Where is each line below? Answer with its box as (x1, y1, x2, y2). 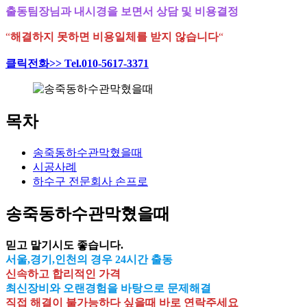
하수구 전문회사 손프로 (33, 175, 148, 188)
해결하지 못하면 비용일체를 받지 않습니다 (10, 31, 219, 43)
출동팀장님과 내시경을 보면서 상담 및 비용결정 (5, 5, 238, 18)
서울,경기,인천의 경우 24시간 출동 (5, 254, 173, 266)
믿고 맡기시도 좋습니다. (5, 239, 123, 251)
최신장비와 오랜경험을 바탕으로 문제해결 (5, 282, 211, 295)
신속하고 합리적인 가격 (5, 268, 121, 280)
